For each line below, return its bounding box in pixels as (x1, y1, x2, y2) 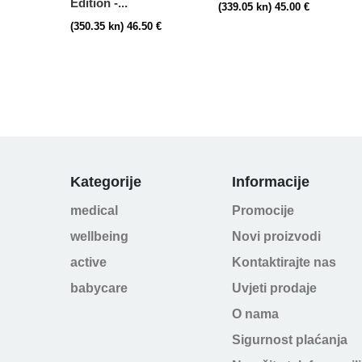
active (70, 255, 107, 270)
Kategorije (70, 174, 141, 191)
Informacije (232, 174, 309, 191)
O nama (232, 307, 279, 322)
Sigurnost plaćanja (232, 333, 347, 347)
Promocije (232, 204, 294, 218)
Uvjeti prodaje (232, 281, 317, 296)
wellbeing (70, 229, 128, 244)
